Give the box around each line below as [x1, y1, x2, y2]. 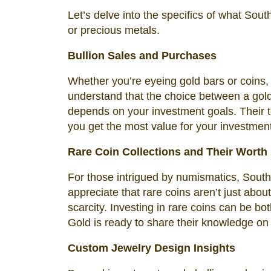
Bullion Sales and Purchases [68, 50, 217, 62]
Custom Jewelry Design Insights [68, 242, 235, 254]
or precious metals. [68, 24, 160, 36]
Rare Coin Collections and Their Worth [68, 146, 267, 158]
